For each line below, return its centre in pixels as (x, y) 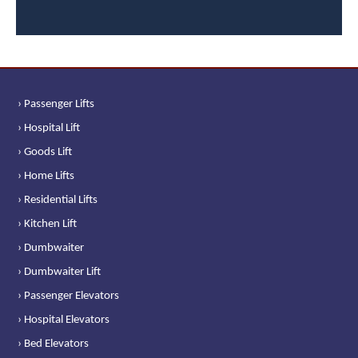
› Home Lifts (46, 176)
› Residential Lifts (58, 200)
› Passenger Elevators (69, 296)
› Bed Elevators (54, 344)
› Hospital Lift (49, 128)
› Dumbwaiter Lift (60, 272)
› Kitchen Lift (48, 224)
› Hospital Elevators (64, 320)
